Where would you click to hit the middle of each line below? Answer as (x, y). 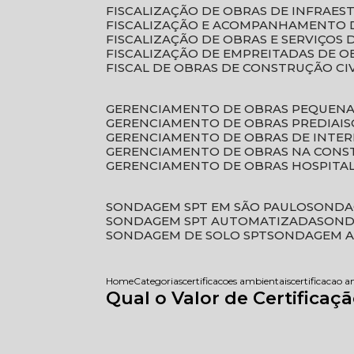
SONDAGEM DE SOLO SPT (190, 235)
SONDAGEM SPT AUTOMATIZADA (215, 221)
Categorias (158, 281)
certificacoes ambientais (237, 281)
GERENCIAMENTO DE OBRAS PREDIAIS (233, 123)
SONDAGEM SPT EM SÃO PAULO (210, 207)
